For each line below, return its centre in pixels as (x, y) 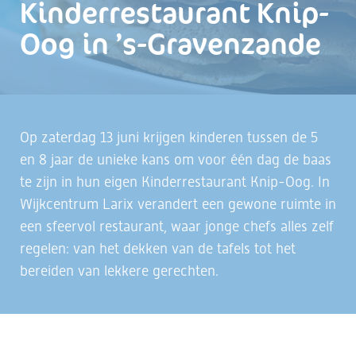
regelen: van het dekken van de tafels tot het (158, 248)
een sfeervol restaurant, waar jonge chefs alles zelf (177, 226)
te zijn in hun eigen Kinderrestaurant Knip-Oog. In (175, 182)
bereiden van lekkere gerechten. (119, 271)
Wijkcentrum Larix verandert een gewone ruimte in (178, 204)
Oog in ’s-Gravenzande (170, 43)
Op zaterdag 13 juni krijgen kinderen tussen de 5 (169, 137)
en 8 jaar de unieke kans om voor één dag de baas (176, 159)
